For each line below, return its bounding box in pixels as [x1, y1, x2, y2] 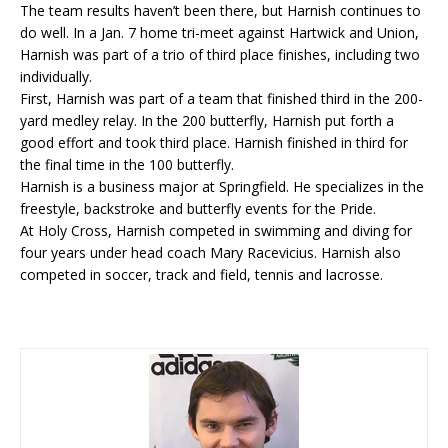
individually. [20, 67, 92, 86]
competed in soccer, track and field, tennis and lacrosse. [20, 265, 383, 284]
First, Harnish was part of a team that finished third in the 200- [20, 89, 423, 108]
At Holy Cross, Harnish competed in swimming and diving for [20, 221, 412, 240]
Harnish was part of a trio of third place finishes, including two [20, 45, 420, 64]
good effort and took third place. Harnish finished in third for [20, 133, 408, 152]
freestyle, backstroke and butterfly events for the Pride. [20, 199, 380, 218]
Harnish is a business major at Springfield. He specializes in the [20, 177, 424, 196]
